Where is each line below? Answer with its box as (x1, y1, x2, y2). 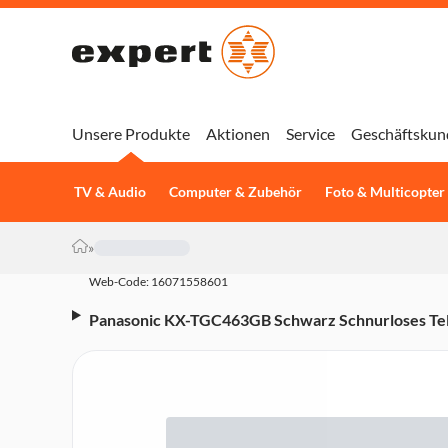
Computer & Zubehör (168, 184, 302, 200)
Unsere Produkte (72, 124, 190, 143)
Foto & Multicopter (324, 184, 445, 200)
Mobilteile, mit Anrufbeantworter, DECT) (88, 330, 382, 349)
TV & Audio (73, 184, 146, 200)
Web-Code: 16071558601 (89, 274, 228, 289)
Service (286, 124, 335, 143)
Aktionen (206, 124, 270, 143)
